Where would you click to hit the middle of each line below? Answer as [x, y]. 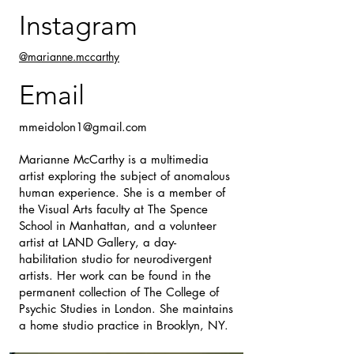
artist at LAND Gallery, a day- [98, 242]
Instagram [78, 26]
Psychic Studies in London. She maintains [126, 309]
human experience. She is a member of [122, 192]
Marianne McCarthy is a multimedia [114, 159]
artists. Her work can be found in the [115, 275]
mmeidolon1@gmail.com [83, 127]
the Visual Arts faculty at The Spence [113, 209]
